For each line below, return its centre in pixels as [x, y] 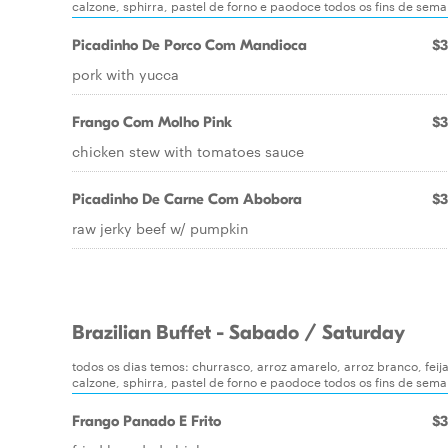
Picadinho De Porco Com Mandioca [189, 45]
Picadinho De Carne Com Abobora [187, 199]
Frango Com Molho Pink [152, 122]
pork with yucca [125, 74]
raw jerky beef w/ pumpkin [160, 228]
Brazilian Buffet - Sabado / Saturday [238, 333]
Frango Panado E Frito [146, 421]
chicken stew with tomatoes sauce [188, 151]
